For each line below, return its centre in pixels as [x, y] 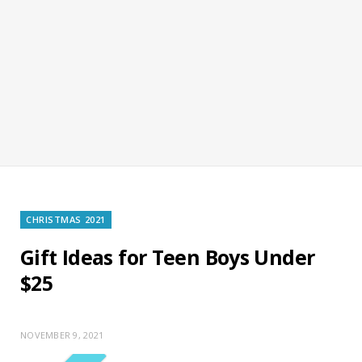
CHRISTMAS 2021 [66, 219]
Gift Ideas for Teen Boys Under [168, 257]
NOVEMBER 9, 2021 [62, 335]
